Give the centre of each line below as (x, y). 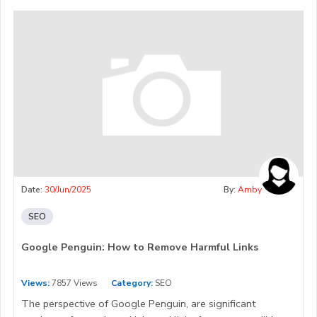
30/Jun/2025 (68, 190)
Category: (132, 283)
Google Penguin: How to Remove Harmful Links (140, 247)
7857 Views (74, 283)
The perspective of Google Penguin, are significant (138, 304)
